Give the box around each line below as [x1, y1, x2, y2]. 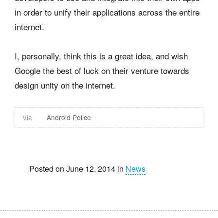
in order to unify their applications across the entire [15, 6, 200, 18]
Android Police [47, 112, 91, 122]
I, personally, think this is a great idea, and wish [15, 50, 188, 62]
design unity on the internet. [15, 79, 115, 91]
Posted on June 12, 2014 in [29, 163, 126, 174]
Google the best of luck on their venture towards [15, 64, 189, 76]
